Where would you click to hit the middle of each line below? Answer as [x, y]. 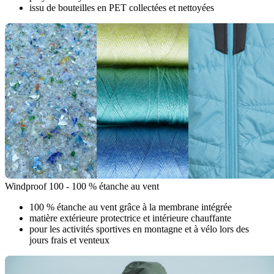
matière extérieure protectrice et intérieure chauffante [130, 218]
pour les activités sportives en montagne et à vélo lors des [139, 229]
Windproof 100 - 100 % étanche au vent [82, 187]
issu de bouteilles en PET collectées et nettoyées [122, 8]
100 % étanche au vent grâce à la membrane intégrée [131, 207]
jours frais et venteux [69, 240]
